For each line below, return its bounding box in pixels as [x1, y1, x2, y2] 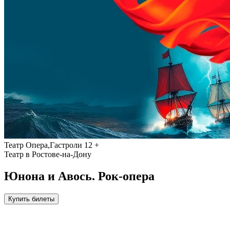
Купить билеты [8, 195, 54, 203]
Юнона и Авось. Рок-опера [4, 169, 155, 183]
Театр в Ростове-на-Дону [4, 149, 91, 159]
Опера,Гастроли [26, 140, 82, 149]
